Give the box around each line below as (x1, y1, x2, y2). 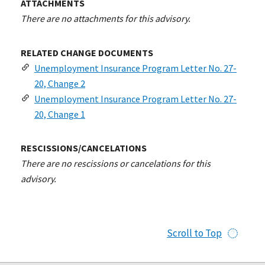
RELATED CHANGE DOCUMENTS (21, 46, 153, 59)
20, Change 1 (34, 108, 85, 120)
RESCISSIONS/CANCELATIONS (21, 141, 147, 154)
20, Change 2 (34, 77, 85, 89)
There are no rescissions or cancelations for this (21, 157, 211, 169)
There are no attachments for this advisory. (21, 12, 190, 24)
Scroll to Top (167, 226, 222, 240)
